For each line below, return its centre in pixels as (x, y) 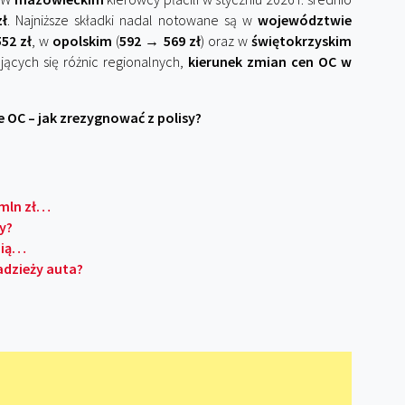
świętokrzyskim (302, 41)
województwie (305, 20)
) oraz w (226, 41)
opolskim (83, 41)
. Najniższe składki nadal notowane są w (132, 20)
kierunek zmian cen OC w (269, 61)
